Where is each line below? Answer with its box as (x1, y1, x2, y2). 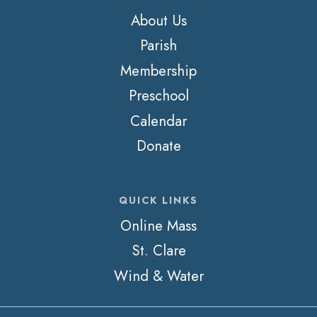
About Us (130, 9, 187, 31)
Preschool (128, 85, 189, 107)
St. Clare (131, 240, 186, 262)
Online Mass (120, 214, 197, 236)
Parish (140, 35, 177, 57)
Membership (120, 59, 197, 81)
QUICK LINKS (119, 192, 198, 207)
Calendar (130, 110, 187, 132)
